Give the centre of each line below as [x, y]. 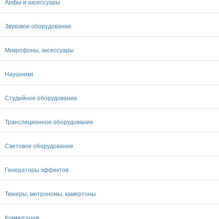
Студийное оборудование [41, 98]
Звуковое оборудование [38, 26]
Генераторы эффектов [37, 169]
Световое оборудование [39, 145]
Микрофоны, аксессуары [39, 50]
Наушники [19, 74]
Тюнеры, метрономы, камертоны [50, 193]
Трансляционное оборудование [49, 121]
